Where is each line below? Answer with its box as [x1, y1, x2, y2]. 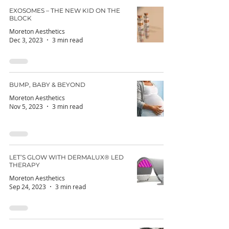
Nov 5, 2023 [9, 102, 43, 111]
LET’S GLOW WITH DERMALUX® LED [9, 153, 124, 162]
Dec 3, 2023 [9, 36, 43, 44]
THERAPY [9, 161, 40, 169]
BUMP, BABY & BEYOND [9, 81, 85, 89]
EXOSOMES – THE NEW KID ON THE [9, 7, 120, 15]
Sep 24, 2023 [9, 182, 46, 191]
